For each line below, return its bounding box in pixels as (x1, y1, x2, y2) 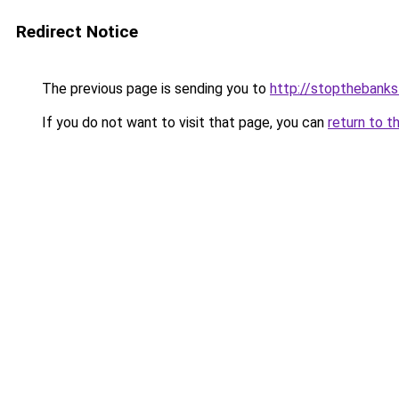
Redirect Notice (16, 21, 138, 42)
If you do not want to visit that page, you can (38, 114, 328, 131)
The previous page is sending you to (38, 80, 270, 97)
